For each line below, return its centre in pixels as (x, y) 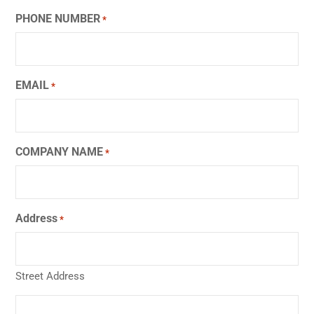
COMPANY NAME (59, 152)
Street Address (50, 277)
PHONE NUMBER (58, 19)
